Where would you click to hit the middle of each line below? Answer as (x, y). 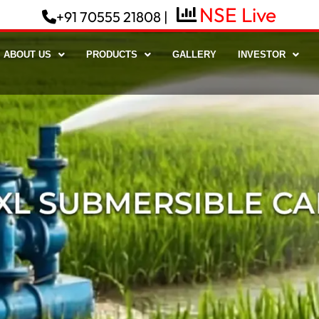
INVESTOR (262, 54)
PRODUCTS (112, 54)
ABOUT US (28, 54)
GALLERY (195, 54)
